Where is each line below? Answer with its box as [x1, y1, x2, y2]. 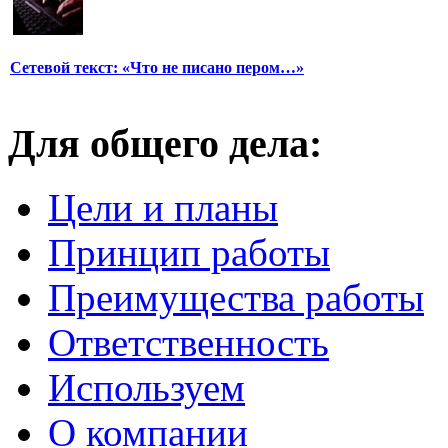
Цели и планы [48, 186, 278, 230]
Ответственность [48, 321, 329, 365]
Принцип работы [48, 231, 330, 275]
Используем [48, 366, 245, 410]
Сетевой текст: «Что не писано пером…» [10, 59, 304, 77]
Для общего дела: [8, 120, 322, 166]
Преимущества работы [48, 276, 424, 320]
